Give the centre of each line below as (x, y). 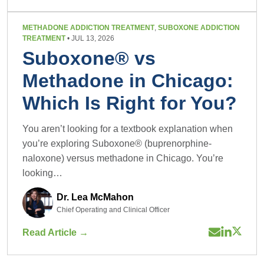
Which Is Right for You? (130, 103)
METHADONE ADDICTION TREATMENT (88, 27)
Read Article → (55, 232)
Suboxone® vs (89, 58)
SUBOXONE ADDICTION (199, 27)
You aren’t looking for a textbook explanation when (128, 128)
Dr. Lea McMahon (95, 197)
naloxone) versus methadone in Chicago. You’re (123, 158)
